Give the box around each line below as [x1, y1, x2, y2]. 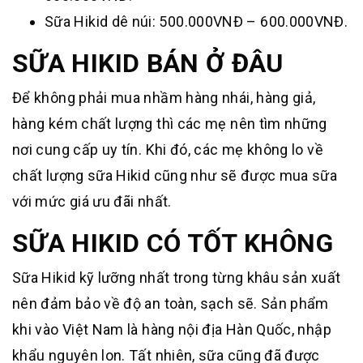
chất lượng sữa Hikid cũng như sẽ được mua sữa [12, 167, 338, 185]
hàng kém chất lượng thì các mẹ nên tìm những [12, 115, 327, 133]
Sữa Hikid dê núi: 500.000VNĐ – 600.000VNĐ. [45, 13, 348, 31]
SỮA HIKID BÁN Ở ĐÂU [12, 48, 284, 79]
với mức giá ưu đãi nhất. [12, 193, 175, 211]
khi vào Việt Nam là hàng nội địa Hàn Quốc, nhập [12, 321, 331, 339]
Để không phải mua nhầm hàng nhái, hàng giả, [12, 89, 316, 107]
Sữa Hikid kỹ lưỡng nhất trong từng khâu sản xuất [12, 269, 341, 287]
